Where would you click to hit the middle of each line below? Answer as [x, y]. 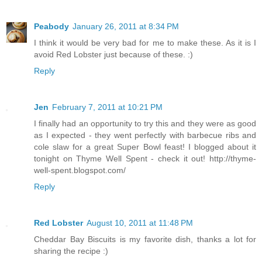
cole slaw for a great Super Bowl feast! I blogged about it [145, 146]
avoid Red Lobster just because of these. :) [113, 54]
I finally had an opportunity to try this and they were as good [145, 123]
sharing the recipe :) [71, 251]
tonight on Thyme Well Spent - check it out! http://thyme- [145, 158]
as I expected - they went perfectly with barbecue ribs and [145, 135]
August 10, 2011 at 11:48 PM [140, 223]
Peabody [51, 26]
